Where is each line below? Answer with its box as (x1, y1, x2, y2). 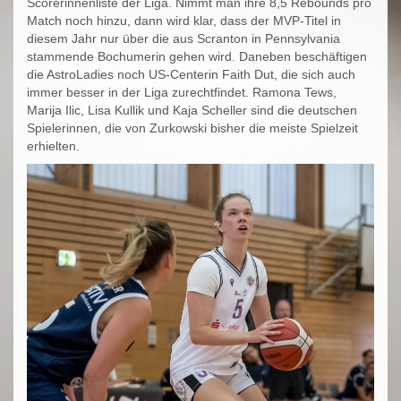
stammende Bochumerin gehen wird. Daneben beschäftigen (27, 49, 367, 64)
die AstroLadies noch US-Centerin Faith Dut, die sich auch (27, 67, 355, 82)
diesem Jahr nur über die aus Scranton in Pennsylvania (27, 31, 340, 47)
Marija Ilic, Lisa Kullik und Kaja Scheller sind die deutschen (27, 103, 357, 118)
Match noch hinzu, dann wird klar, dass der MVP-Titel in (27, 13, 341, 29)
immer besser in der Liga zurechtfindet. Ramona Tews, (27, 85, 337, 100)
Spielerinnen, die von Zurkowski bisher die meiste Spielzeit (27, 121, 358, 136)
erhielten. (27, 139, 80, 154)
